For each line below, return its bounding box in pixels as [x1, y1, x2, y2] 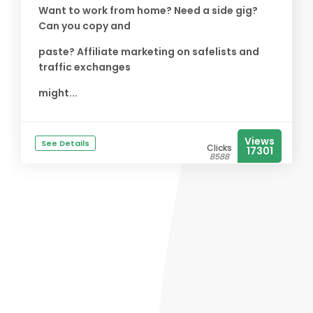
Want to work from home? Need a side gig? [38, 3, 258, 17]
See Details [41, 138, 89, 149]
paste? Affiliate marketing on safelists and [38, 45, 259, 59]
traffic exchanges [38, 60, 131, 74]
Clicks [207, 142, 232, 154]
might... [38, 86, 78, 100]
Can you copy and [38, 19, 131, 33]
